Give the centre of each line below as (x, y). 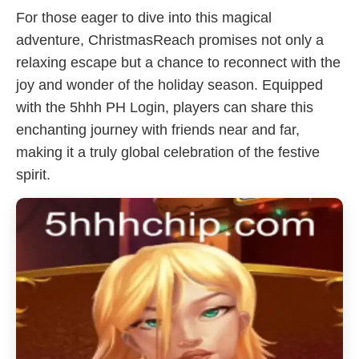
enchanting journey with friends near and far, (158, 130)
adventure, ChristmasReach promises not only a (170, 40)
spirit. (33, 175)
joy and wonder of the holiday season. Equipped (169, 85)
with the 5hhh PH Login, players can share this (165, 107)
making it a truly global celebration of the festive (168, 152)
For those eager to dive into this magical (144, 18)
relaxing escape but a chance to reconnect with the (178, 63)
